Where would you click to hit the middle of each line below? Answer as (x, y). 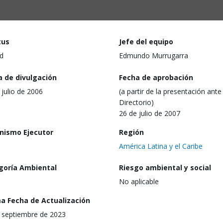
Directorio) (136, 102)
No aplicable (139, 182)
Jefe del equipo (146, 42)
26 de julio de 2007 (150, 113)
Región (131, 132)
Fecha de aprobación (156, 77)
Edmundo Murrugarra (154, 56)
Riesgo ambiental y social (165, 168)
